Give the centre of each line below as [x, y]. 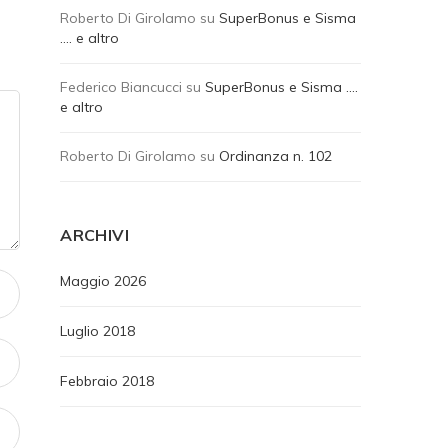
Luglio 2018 [98, 331]
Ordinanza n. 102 [276, 156]
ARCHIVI [94, 235]
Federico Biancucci [121, 87]
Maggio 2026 [103, 281]
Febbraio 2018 [107, 381]
